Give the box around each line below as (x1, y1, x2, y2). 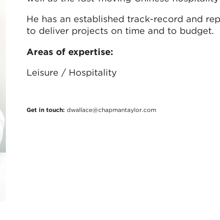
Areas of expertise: (26, 46, 113, 57)
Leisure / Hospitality (26, 67, 117, 78)
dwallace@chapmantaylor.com (66, 106, 156, 113)
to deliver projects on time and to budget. (26, 25, 214, 36)
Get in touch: (26, 106, 67, 113)
